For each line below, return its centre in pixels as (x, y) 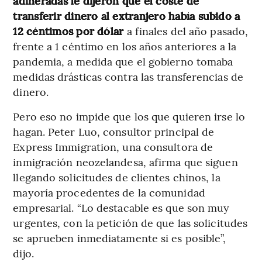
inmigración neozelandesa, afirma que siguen (125, 161)
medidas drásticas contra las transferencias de (128, 76)
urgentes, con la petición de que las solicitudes (130, 222)
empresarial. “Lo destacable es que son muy (121, 207)
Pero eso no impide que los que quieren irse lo (129, 116)
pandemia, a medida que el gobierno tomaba (123, 61)
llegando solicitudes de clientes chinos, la (117, 177)
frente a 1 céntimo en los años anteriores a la (125, 46)
